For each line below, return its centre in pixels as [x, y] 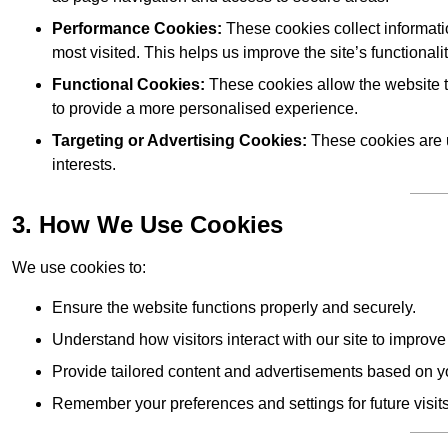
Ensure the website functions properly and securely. [234, 308]
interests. [84, 165]
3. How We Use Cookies [147, 225]
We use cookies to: [79, 268]
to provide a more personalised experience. [205, 109]
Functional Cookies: [128, 85]
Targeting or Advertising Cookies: [179, 141]
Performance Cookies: [137, 29]
